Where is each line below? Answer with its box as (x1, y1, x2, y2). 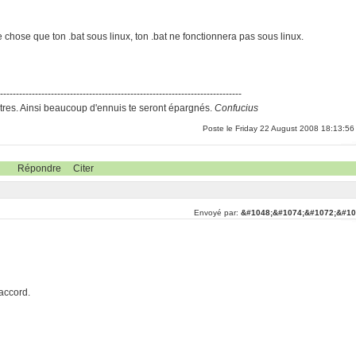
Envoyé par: (193, 208, 241, 217)
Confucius (215, 103, 259, 114)
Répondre (17, 163, 61, 174)
